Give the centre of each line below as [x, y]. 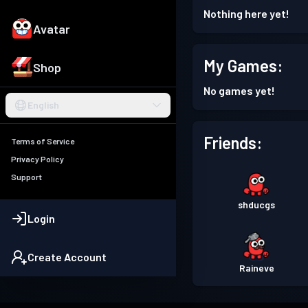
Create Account [67, 257]
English [43, 105]
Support [26, 177]
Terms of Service [43, 141]
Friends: [233, 143]
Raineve [256, 268]
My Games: [243, 66]
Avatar [52, 29]
